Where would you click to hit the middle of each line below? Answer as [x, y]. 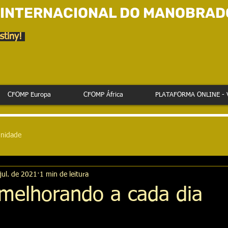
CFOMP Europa [29, 95]
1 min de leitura [64, 174]
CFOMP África [103, 95]
